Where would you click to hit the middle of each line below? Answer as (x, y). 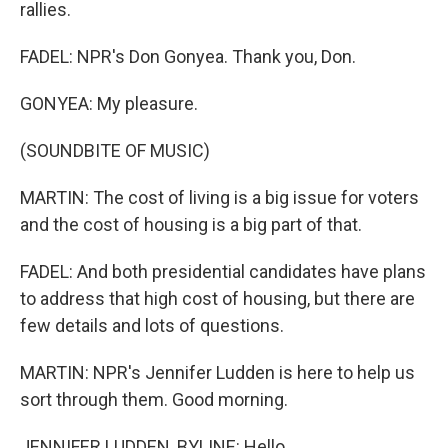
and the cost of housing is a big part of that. (191, 224)
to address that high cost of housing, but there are (217, 298)
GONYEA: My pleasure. (109, 103)
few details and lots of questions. (152, 325)
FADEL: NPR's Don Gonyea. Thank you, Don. (188, 56)
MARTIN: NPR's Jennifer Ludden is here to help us (217, 372)
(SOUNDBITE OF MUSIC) (115, 150)
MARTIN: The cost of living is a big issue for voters (219, 197)
